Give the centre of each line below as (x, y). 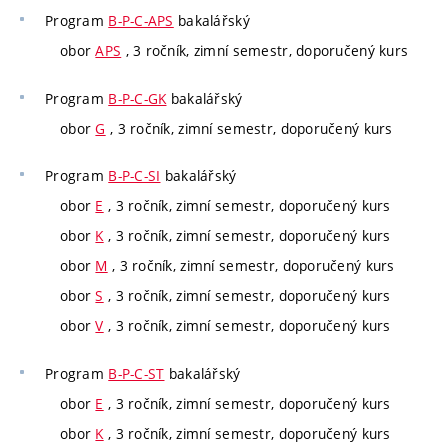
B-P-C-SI (134, 176)
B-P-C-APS (141, 21)
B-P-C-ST (136, 373)
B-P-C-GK (137, 98)
